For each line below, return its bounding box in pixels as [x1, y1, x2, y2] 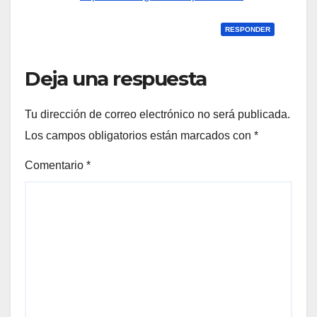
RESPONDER [225, 25, 270, 33]
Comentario [25, 159, 86, 172]
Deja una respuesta [25, 66, 207, 91]
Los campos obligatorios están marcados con [25, 129, 254, 142]
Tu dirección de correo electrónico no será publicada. [25, 108, 290, 120]
